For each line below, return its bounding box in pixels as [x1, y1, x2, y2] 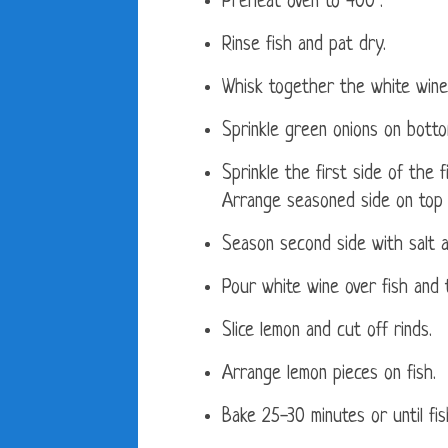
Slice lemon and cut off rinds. [222, 321, 444, 343]
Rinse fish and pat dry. [222, 35, 386, 57]
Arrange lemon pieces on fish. [222, 364, 436, 386]
